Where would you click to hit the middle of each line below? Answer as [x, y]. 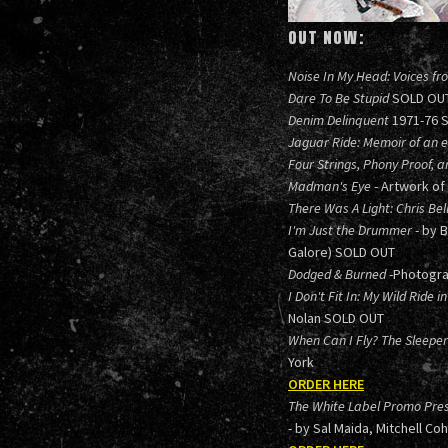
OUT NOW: [326, 37]
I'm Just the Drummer [350, 229]
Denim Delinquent [338, 119]
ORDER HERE [326, 383]
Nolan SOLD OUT [336, 317]
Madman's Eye [329, 185]
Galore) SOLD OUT [341, 251]
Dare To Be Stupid [338, 97]
